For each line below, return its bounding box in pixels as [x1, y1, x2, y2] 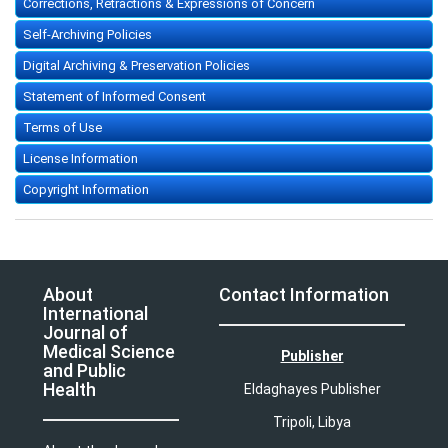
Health [43, 379, 96, 401]
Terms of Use [23, 120, 102, 136]
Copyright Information [23, 182, 149, 198]
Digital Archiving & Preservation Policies [23, 58, 250, 74]
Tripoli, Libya [273, 414, 351, 431]
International [43, 303, 148, 325]
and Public [43, 360, 126, 382]
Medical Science [43, 341, 175, 363]
